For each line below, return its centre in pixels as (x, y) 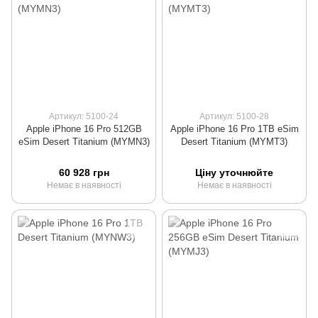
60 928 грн (84, 173)
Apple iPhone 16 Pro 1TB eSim (234, 129)
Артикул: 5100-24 (84, 117)
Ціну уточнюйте (234, 173)
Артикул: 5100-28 (234, 117)
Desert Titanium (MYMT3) (234, 142)
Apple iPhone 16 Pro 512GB (84, 129)
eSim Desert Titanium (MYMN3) (84, 142)
